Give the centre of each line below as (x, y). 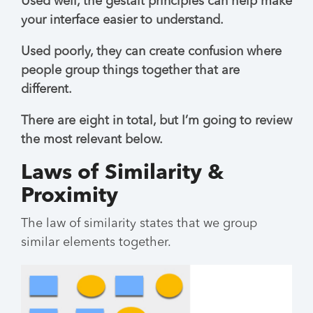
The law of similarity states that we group (139, 224)
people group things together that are (130, 71)
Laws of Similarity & (122, 173)
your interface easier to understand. (122, 20)
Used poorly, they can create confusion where (151, 52)
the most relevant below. (92, 140)
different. (46, 89)
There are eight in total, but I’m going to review (156, 121)
